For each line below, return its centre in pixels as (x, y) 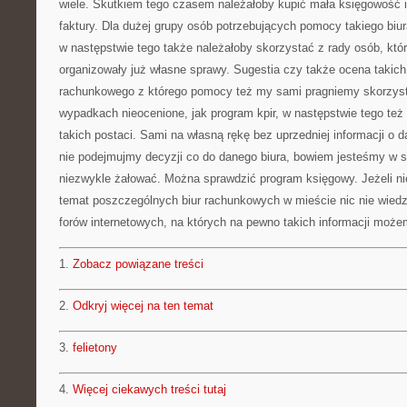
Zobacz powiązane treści (138, 264)
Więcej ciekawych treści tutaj (149, 389)
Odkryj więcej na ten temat (143, 306)
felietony (95, 347)
